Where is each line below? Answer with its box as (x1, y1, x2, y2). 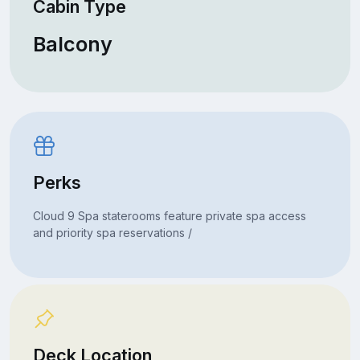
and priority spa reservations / (32, 225, 192, 239)
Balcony (32, 31, 112, 56)
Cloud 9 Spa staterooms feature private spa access (32, 208, 306, 223)
